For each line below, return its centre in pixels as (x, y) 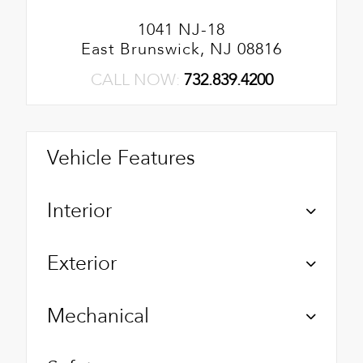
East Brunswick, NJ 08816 (181, 49)
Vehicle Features (121, 158)
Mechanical (98, 316)
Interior (79, 210)
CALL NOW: (137, 79)
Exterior (82, 263)
